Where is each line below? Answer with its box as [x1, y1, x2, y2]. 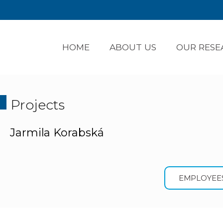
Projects [10, 96, 65, 113]
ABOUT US [110, 42, 156, 52]
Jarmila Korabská [9, 126, 104, 140]
